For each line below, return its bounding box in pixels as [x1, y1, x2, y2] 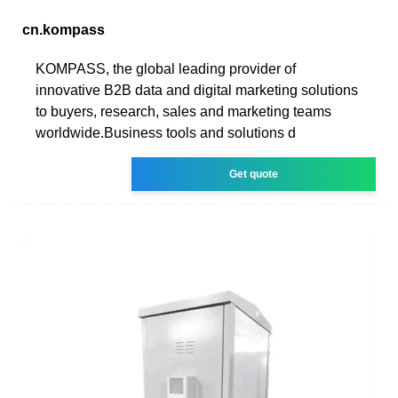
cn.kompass [22, 21, 105, 37]
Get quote [229, 167, 279, 180]
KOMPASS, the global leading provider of [36, 60, 296, 76]
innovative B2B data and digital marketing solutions [36, 82, 358, 98]
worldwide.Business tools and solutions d [36, 124, 296, 140]
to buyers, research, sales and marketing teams [36, 103, 331, 119]
